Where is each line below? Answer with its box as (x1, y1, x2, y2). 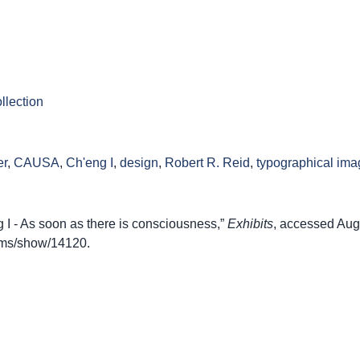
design (120, 156, 158, 170)
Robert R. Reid (165, 156, 250, 170)
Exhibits (227, 217, 273, 231)
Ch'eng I (66, 156, 113, 170)
